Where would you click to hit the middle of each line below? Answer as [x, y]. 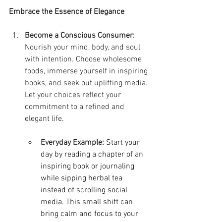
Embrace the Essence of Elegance [67, 12]
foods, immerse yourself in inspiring [87, 71]
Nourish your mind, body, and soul [83, 47]
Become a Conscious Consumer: [80, 35]
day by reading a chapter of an [93, 154]
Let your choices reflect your [74, 95]
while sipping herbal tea [83, 178]
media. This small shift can [88, 202]
